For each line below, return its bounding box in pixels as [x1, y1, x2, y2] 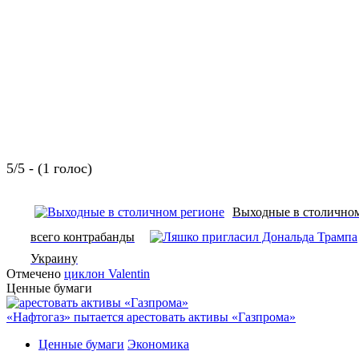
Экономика [127, 337, 189, 351]
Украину [30, 251, 78, 265]
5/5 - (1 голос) [6, 159, 92, 176]
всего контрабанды [30, 229, 135, 244]
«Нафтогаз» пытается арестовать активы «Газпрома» [6, 309, 296, 324]
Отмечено [6, 266, 64, 280]
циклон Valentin [64, 266, 150, 280]
